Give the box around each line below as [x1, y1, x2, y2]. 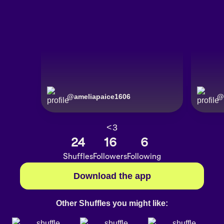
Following [127, 151, 161, 161]
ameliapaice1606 [74, 92, 130, 101]
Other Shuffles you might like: [56, 198, 168, 207]
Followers [93, 151, 127, 161]
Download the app [73, 171, 151, 181]
